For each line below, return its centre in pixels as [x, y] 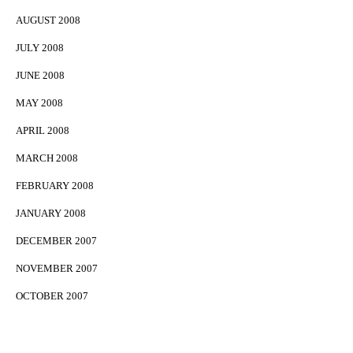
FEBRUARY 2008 [55, 186]
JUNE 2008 [40, 76]
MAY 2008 [39, 103]
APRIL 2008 [43, 131]
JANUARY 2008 [51, 214]
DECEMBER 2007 [56, 241]
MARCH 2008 [47, 158]
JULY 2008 [40, 48]
